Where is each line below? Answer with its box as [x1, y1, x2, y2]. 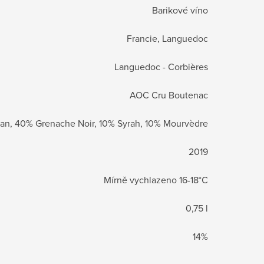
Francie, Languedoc [127, 31, 208, 45]
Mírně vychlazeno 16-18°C [104, 173, 208, 186]
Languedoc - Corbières [114, 60, 208, 73]
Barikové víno [152, 3, 208, 16]
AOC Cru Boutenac [130, 88, 208, 101]
